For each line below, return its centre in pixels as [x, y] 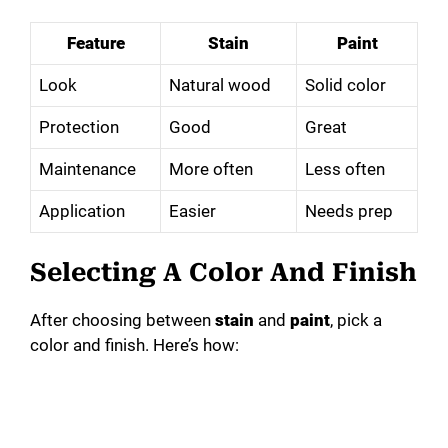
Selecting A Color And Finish [223, 273]
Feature [95, 42]
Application [82, 210]
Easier [192, 210]
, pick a [356, 320]
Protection [79, 126]
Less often [345, 168]
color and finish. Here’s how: [134, 345]
